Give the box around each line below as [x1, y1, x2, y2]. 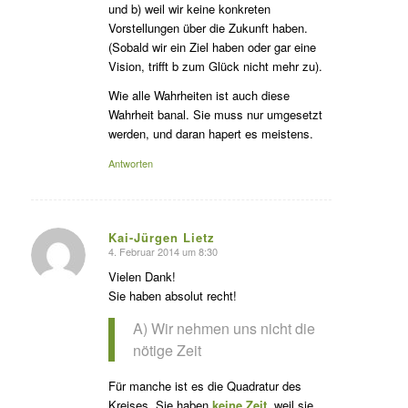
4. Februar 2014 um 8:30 [107, 243, 218, 259]
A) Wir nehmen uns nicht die [132, 317, 315, 339]
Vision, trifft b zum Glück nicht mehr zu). [107, 56, 322, 75]
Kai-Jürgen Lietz [107, 228, 215, 246]
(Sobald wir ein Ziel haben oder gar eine [107, 37, 316, 56]
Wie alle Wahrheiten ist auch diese [107, 86, 290, 104]
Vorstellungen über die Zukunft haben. [107, 18, 308, 36]
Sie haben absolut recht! [107, 286, 237, 304]
